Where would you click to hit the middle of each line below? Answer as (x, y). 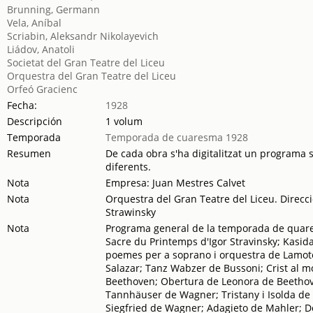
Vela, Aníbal (35, 23)
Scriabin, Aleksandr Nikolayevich (83, 36)
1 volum (124, 121)
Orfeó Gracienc (43, 89)
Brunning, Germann (54, 9)
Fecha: (22, 105)
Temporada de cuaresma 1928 (177, 137)
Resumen (29, 153)
